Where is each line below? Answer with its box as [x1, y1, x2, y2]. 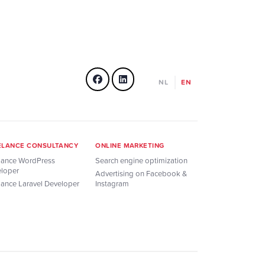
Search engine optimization [95, 155, 188, 166]
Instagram [95, 178, 130, 189]
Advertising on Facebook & [95, 168, 188, 179]
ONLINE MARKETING [95, 140, 164, 150]
